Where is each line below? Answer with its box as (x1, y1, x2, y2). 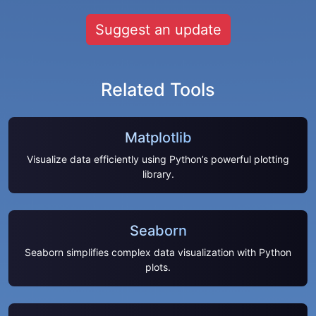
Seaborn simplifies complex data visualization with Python (25, 245, 291, 258)
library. (142, 167, 174, 180)
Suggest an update (95, 20, 221, 38)
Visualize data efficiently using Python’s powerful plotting (27, 152, 289, 165)
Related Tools (101, 78, 215, 100)
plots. (145, 260, 171, 273)
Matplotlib (124, 128, 192, 146)
